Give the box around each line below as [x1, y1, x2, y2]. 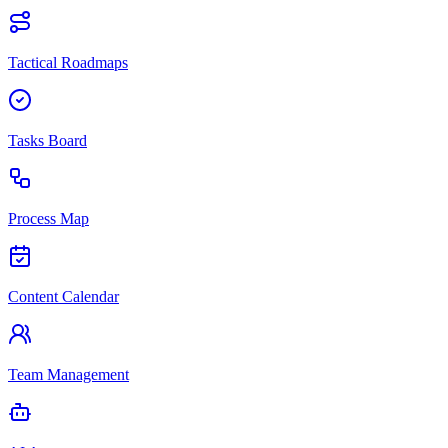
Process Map [8, 210, 89, 228]
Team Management [8, 366, 129, 384]
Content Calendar [8, 288, 119, 306]
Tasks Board [8, 132, 87, 150]
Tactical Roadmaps [8, 54, 128, 72]
